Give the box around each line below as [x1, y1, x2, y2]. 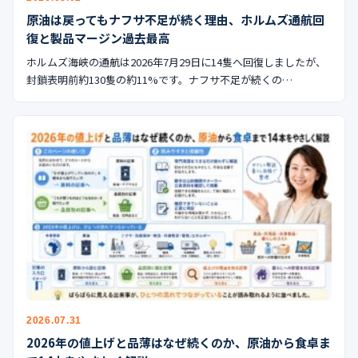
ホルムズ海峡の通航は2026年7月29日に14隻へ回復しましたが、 [26, 54, 326, 70]
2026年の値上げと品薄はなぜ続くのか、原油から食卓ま [26, 334, 331, 352]
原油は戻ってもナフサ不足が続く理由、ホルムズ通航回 [26, 11, 324, 29]
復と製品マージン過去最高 [26, 30, 170, 47]
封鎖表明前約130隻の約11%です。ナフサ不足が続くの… [26, 72, 292, 88]
